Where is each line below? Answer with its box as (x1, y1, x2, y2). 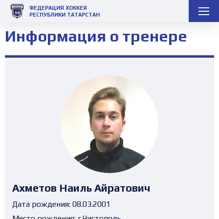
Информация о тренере (5, 26, 187, 45)
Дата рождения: (12, 199, 70, 209)
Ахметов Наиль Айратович (12, 181, 150, 194)
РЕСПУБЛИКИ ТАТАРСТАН (29, 11, 100, 18)
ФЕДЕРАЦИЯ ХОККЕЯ (29, 4, 87, 11)
